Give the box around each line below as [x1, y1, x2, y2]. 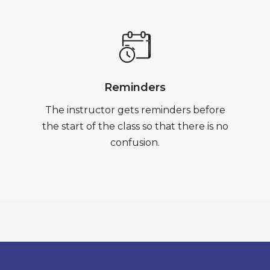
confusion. [110, 137, 160, 148]
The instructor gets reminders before [45, 104, 225, 116]
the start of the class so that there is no [42, 121, 228, 132]
